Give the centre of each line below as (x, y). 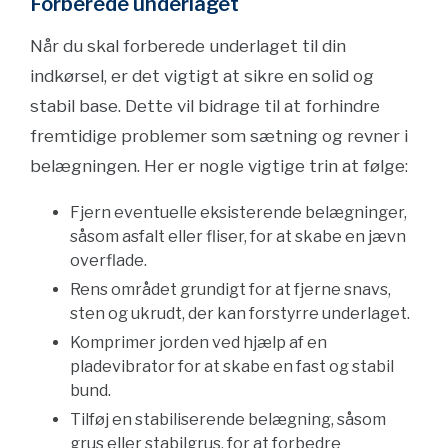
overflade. (108, 260)
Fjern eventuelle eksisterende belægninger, (238, 212)
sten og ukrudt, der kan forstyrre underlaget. (240, 313)
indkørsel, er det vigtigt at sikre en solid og (202, 76)
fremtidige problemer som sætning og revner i (219, 136)
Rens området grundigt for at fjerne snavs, (230, 289)
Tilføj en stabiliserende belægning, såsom (228, 419)
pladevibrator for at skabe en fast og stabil (232, 366)
